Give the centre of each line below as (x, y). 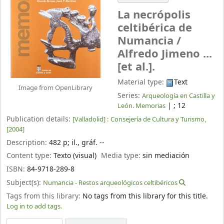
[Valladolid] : (90, 119)
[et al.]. (136, 67)
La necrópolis (154, 15)
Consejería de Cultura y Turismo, (158, 119)
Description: (28, 142)
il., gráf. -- (88, 142)
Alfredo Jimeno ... (165, 54)
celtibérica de (155, 28)
